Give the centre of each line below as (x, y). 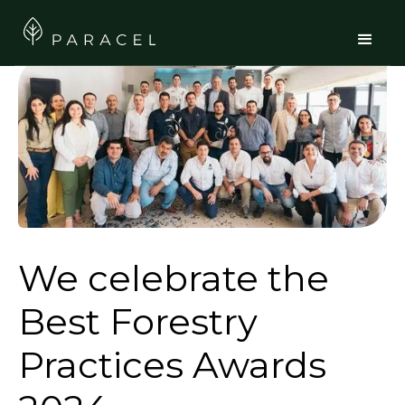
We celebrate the (174, 278)
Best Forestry (138, 322)
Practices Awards (172, 365)
